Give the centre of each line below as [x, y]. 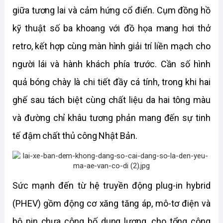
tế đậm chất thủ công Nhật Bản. [75, 136]
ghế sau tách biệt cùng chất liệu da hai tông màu [111, 100]
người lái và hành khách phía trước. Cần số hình [111, 64]
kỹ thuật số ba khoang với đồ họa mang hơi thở [111, 28]
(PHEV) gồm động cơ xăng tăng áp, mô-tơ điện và [111, 203]
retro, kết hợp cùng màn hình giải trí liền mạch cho [111, 46]
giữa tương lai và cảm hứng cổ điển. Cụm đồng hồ [111, 10]
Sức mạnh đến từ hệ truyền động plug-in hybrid [111, 185]
